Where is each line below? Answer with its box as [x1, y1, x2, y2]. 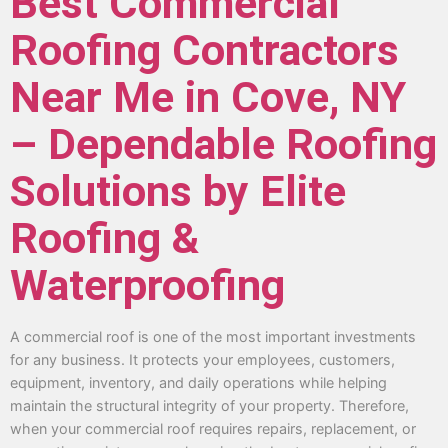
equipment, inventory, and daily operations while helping [10, 373, 387, 391]
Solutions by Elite [10, 165, 346, 217]
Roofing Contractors [10, 24, 399, 76]
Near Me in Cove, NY [10, 71, 406, 123]
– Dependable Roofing [10, 118, 437, 170]
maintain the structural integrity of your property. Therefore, [10, 396, 409, 414]
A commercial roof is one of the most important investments [10, 327, 416, 345]
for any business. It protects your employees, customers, [10, 350, 395, 368]
